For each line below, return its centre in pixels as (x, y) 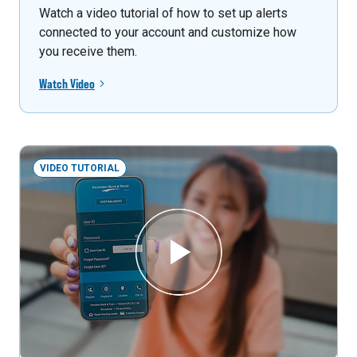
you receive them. (88, 52)
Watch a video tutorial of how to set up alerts (163, 14)
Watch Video (67, 84)
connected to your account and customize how (168, 33)
